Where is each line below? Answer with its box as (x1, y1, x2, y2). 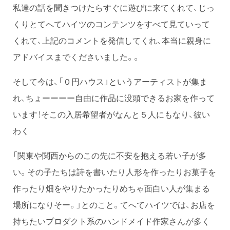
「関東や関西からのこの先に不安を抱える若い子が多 (13, 148, 206, 161)
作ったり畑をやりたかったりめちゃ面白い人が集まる (13, 181, 210, 194)
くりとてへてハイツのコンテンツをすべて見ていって (13, 17, 210, 30)
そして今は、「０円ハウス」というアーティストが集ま (13, 74, 207, 87)
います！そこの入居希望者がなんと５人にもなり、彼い (13, 107, 210, 120)
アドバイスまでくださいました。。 (13, 50, 140, 63)
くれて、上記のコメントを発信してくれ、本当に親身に (13, 33, 211, 46)
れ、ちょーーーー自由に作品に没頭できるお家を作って (13, 91, 215, 104)
